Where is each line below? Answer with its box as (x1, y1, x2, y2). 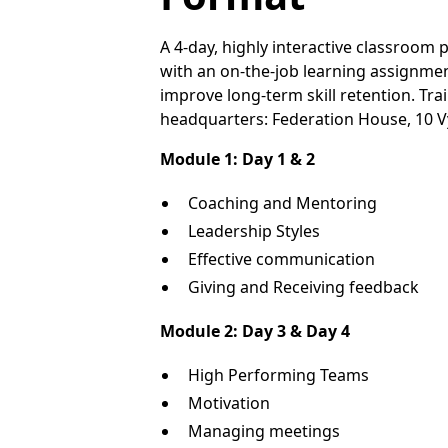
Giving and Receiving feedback (188, 276, 420, 298)
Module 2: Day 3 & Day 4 (160, 320, 351, 342)
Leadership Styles (188, 220, 321, 242)
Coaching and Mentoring (188, 192, 378, 214)
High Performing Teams (188, 364, 370, 386)
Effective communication (188, 248, 376, 270)
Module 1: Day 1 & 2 (160, 148, 316, 170)
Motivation (188, 392, 271, 414)
